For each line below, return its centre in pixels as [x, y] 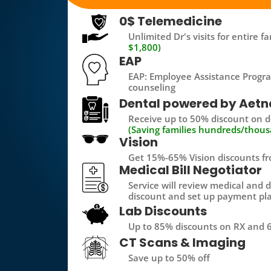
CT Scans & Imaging [183, 243]
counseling [152, 87]
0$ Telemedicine [171, 21]
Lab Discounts [163, 211]
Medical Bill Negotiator [191, 170]
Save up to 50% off [169, 258]
